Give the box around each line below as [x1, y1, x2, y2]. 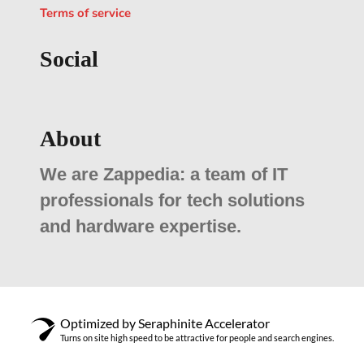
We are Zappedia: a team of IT [40, 164, 288, 184]
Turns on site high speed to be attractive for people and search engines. [59, 332, 334, 344]
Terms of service [40, 5, 131, 21]
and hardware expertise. [40, 216, 241, 236]
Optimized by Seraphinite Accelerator [59, 315, 270, 331]
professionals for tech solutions [40, 190, 305, 210]
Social [40, 46, 98, 71]
